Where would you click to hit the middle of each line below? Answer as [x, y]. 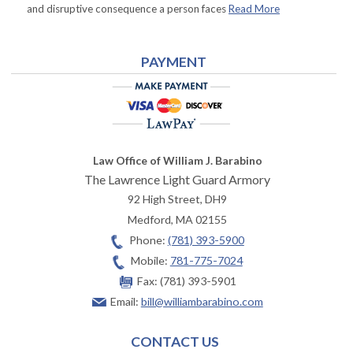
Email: [125, 302]
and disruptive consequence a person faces [128, 9]
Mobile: [150, 261]
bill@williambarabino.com [202, 302]
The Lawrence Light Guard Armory [178, 180]
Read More [254, 9]
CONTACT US [175, 342]
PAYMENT [173, 62]
